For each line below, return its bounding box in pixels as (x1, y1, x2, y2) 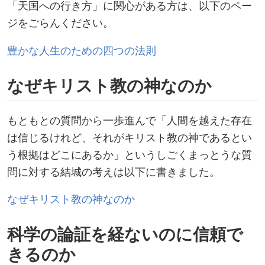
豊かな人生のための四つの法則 (7, 42, 156, 57)
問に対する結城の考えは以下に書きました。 (7, 163, 220, 179)
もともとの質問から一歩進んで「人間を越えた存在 (7, 112, 252, 127)
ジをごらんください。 (7, 15, 114, 30)
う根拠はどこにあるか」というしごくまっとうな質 (7, 146, 252, 161)
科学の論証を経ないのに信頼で (7, 221, 243, 246)
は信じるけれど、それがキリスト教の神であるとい (7, 129, 252, 144)
